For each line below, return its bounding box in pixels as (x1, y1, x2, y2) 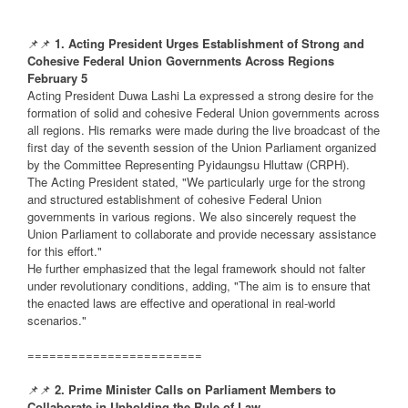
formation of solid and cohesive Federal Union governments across (27, 104, 380, 122)
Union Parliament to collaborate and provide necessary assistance (27, 225, 376, 243)
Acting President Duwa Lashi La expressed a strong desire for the (27, 87, 373, 105)
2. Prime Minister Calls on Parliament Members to (55, 381, 336, 399)
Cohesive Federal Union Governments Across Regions (27, 52, 334, 70)
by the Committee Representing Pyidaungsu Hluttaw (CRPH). (27, 156, 350, 174)
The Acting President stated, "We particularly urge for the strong (27, 173, 365, 191)
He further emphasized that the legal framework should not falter (27, 260, 365, 278)
